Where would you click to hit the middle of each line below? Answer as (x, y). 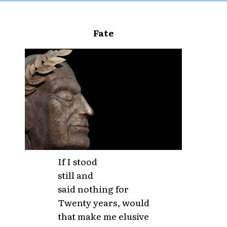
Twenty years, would (103, 202)
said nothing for (93, 189)
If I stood (77, 161)
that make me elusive (103, 216)
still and (75, 175)
